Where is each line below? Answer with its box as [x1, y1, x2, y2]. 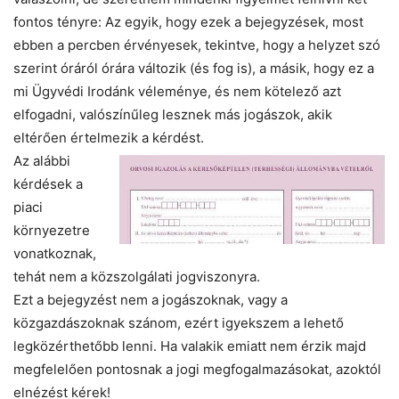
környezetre [13, 222, 90, 240]
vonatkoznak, [13, 245, 96, 263]
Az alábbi [13, 152, 70, 170]
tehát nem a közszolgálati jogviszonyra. [13, 268, 260, 286]
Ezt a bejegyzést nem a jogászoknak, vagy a [13, 291, 288, 309]
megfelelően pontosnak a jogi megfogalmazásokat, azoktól [13, 361, 381, 379]
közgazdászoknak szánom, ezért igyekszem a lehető [13, 314, 344, 332]
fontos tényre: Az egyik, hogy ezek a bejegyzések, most [13, 13, 363, 31]
